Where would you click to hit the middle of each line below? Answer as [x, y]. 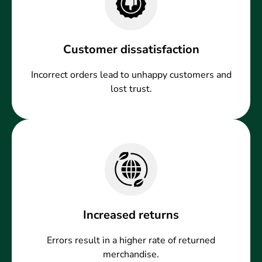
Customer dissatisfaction [131, 50]
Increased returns [131, 215]
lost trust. [131, 89]
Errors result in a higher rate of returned [131, 241]
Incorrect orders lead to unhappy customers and [131, 75]
